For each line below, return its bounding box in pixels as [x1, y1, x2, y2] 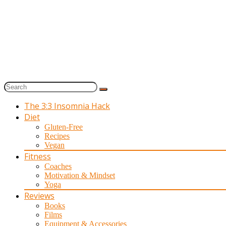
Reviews [24, 190, 54, 201]
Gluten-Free [44, 123, 83, 131]
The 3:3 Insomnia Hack [24, 100, 110, 111]
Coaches [44, 162, 72, 171]
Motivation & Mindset [44, 171, 115, 180]
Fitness [24, 151, 51, 162]
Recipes [44, 132, 70, 140]
